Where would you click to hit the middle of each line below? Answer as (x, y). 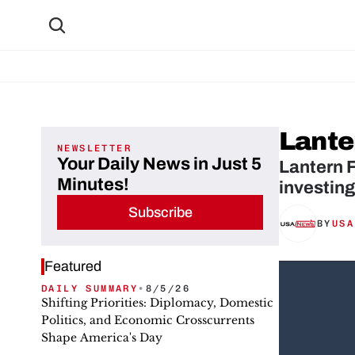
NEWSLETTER (94, 148)
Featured (73, 266)
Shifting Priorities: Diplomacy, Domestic (157, 303)
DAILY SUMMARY (90, 288)
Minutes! (93, 185)
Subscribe (160, 212)
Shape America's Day (102, 338)
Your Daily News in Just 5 (159, 164)
